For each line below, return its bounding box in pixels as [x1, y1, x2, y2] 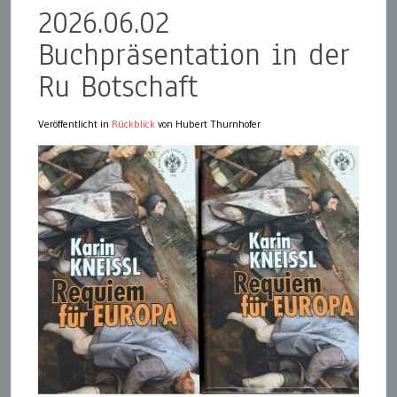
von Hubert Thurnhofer [155, 116, 261, 130]
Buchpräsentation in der [38, 33, 350, 75]
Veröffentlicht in [38, 116, 112, 130]
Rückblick [112, 116, 155, 130]
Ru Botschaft [38, 65, 198, 107]
